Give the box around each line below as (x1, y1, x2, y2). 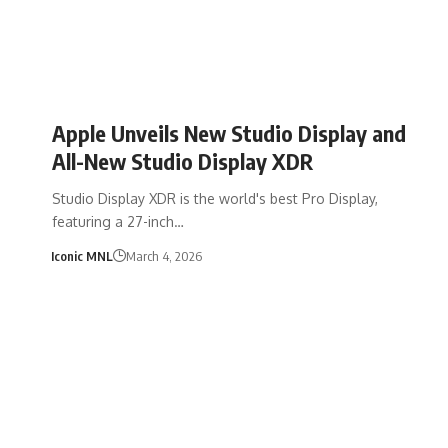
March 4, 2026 (125, 247, 202, 264)
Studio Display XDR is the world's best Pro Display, (52, 189, 378, 207)
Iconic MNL (50, 247, 113, 264)
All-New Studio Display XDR (52, 146, 313, 175)
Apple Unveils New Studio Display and (52, 118, 406, 147)
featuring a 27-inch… (52, 212, 184, 230)
